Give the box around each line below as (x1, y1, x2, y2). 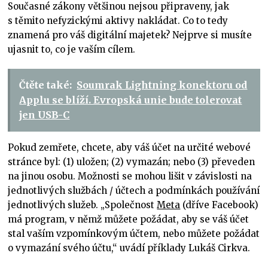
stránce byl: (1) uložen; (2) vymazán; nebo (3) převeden (8, 156, 255, 167)
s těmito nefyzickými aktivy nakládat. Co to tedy (8, 14, 229, 26)
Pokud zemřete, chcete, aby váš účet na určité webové (8, 141, 251, 153)
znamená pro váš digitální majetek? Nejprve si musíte (8, 29, 252, 41)
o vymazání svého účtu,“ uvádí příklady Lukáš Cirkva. (8, 242, 251, 254)
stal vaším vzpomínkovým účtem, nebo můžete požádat (8, 227, 260, 239)
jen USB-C (19, 108, 70, 121)
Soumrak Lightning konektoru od (77, 78, 248, 91)
